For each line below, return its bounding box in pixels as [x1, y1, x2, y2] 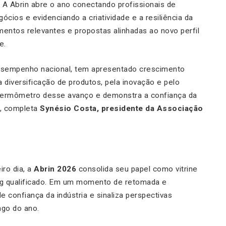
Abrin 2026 [31, 164, 76, 174]
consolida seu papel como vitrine [76, 164, 198, 174]
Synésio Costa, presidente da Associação [40, 104, 203, 114]
